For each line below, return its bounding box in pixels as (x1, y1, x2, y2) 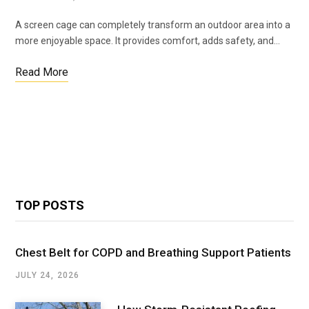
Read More (15, 66, 68, 79)
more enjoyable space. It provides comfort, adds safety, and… (15, 35, 280, 47)
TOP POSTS (15, 198, 84, 213)
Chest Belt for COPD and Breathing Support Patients (15, 246, 291, 260)
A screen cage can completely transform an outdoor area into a (15, 19, 290, 31)
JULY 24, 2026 (15, 270, 80, 281)
